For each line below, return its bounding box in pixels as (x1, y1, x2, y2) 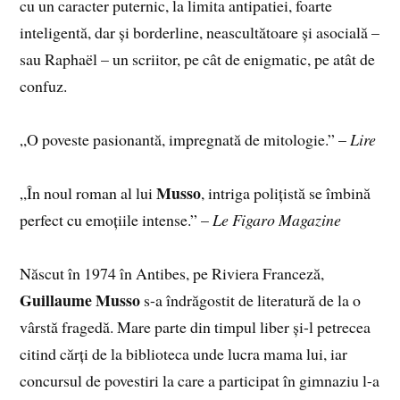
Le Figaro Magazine (212, 209, 342, 231)
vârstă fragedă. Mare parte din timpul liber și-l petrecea (20, 316, 371, 338)
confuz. (20, 75, 68, 97)
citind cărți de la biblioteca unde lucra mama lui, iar (20, 343, 348, 365)
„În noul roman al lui (20, 182, 157, 204)
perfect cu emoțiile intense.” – (20, 209, 213, 231)
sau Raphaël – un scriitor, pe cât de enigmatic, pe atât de (20, 48, 376, 71)
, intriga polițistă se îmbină (201, 182, 371, 204)
